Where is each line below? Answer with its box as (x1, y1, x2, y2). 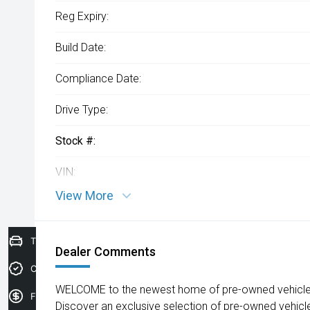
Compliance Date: (55, 72, 141, 85)
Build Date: (55, 41, 106, 54)
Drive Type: (55, 103, 108, 116)
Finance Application (30, 291, 115, 302)
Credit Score (30, 263, 84, 274)
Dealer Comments (55, 244, 156, 259)
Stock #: (55, 134, 95, 147)
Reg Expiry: (55, 10, 109, 23)
